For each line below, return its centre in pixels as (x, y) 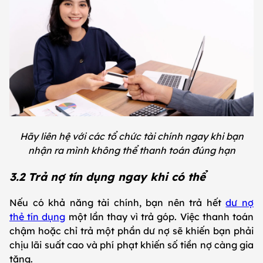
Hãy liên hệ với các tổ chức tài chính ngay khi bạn (131, 136)
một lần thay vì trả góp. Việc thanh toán (160, 217)
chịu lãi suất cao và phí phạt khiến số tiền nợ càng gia (131, 245)
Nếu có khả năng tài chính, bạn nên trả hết (118, 203)
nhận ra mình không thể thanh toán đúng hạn (131, 150)
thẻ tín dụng (38, 217)
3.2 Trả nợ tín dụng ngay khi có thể (107, 176)
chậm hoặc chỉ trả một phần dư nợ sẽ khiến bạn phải (131, 231)
